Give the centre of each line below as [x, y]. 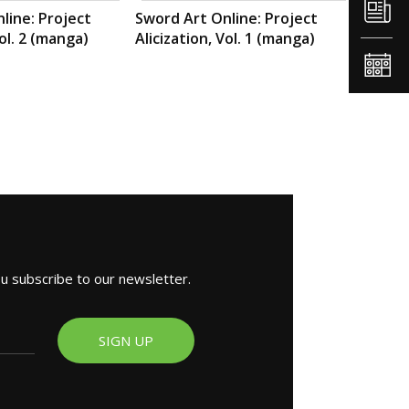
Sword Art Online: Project [226, 18]
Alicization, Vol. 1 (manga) [225, 38]
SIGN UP [126, 340]
